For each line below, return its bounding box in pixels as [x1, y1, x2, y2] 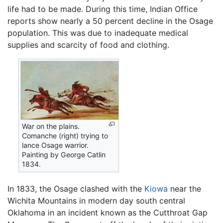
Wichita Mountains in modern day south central [7, 195, 185, 206]
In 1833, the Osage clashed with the [7, 183, 144, 194]
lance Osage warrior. [22, 140, 89, 149]
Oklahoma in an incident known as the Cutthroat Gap [7, 207, 208, 218]
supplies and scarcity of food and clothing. [7, 39, 169, 50]
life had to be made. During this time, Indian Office [7, 3, 198, 14]
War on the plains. [22, 121, 80, 130]
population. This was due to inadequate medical [7, 27, 188, 38]
